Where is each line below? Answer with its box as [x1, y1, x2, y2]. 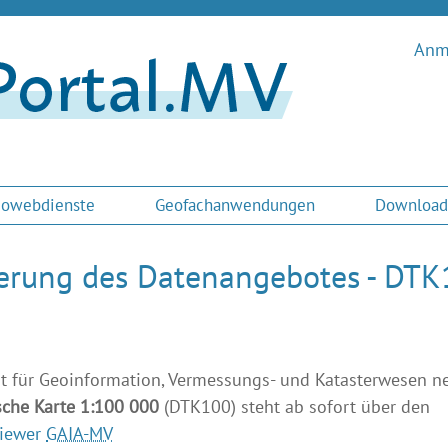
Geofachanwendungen [154, 194, 315, 216]
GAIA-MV [46, 422, 114, 445]
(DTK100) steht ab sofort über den [159, 395, 431, 418]
